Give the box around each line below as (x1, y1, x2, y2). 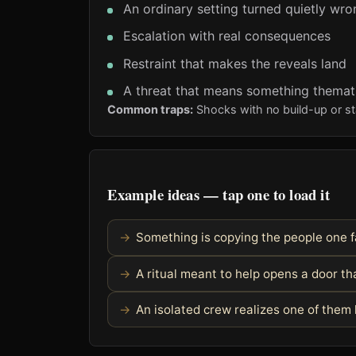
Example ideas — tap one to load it (107, 183, 330, 205)
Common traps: (107, 103, 194, 116)
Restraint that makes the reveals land (122, 55, 346, 72)
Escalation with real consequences (122, 28, 331, 44)
